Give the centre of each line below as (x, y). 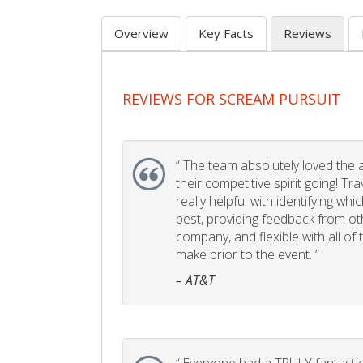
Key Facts (226, 33)
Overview (141, 33)
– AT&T (195, 281)
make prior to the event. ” (248, 255)
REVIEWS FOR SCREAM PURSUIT (232, 99)
